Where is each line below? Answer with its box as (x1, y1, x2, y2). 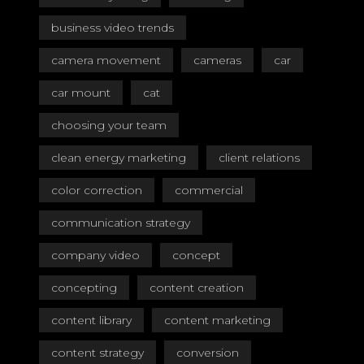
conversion (176, 345, 239, 360)
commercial (175, 183, 243, 197)
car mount (51, 85, 110, 100)
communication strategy (51, 215, 190, 230)
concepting (51, 280, 117, 295)
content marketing (164, 313, 271, 327)
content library (51, 313, 132, 327)
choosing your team (51, 118, 167, 132)
